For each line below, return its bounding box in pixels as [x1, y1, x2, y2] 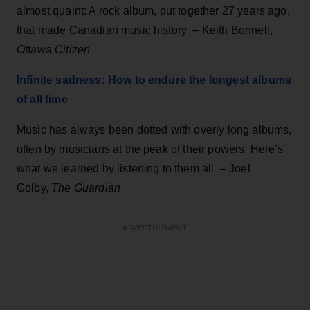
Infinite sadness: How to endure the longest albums [17, 73, 292, 86]
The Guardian [51, 181, 121, 194]
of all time [17, 93, 68, 105]
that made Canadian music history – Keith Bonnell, [17, 24, 273, 36]
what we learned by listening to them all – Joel [17, 162, 250, 174]
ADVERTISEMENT [122, 224, 188, 232]
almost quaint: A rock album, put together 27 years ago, [17, 4, 290, 17]
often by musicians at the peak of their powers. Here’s [17, 143, 284, 155]
